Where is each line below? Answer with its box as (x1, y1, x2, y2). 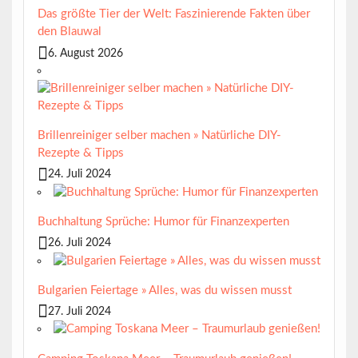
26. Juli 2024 (47, 237, 111, 249)
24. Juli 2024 (47, 168, 111, 181)
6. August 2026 (47, 46, 123, 59)
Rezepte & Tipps (37, 147, 124, 160)
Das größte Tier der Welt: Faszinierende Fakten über (37, 8, 310, 21)
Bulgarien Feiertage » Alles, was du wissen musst (37, 284, 292, 296)
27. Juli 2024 (47, 305, 111, 318)
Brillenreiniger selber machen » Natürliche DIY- (37, 129, 281, 142)
